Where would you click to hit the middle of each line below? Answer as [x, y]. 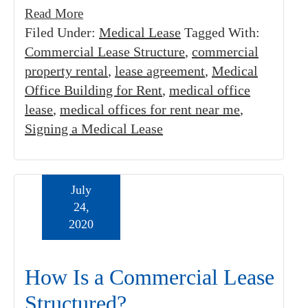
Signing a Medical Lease [94, 129]
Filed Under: [62, 32]
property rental [66, 71]
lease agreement [160, 71]
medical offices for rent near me [150, 109]
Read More [54, 13]
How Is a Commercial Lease [150, 277]
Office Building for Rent [93, 90]
